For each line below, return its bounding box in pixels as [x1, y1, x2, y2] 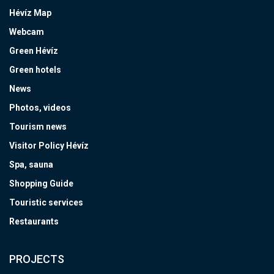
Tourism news [9, 122, 67, 132]
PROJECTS [9, 253, 64, 266]
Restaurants [9, 217, 59, 227]
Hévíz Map [9, 8, 51, 18]
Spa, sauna [9, 160, 53, 170]
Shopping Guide [9, 179, 73, 189]
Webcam [9, 27, 44, 37]
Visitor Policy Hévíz [9, 141, 89, 151]
